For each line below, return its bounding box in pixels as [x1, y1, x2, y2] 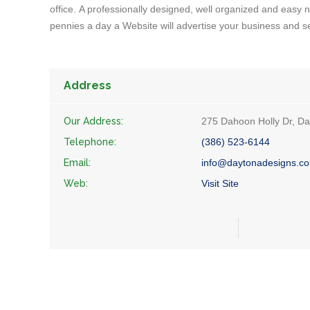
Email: [64, 157, 91, 168]
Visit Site [201, 178, 239, 189]
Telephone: [64, 136, 116, 147]
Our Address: [64, 116, 123, 127]
